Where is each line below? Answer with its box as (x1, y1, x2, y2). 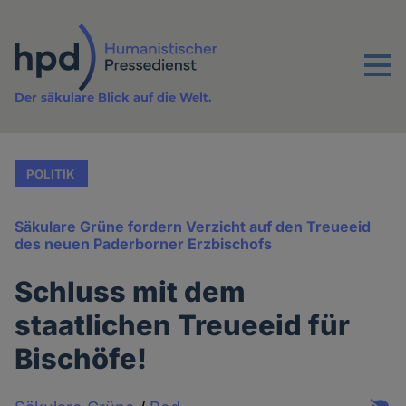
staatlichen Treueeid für (14, 308, 351, 343)
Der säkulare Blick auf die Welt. (14, 90, 212, 105)
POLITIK (26, 166, 76, 181)
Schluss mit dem (14, 275, 246, 309)
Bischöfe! (14, 342, 148, 376)
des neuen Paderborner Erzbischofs (14, 235, 273, 254)
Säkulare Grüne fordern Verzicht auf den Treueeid (14, 217, 372, 237)
